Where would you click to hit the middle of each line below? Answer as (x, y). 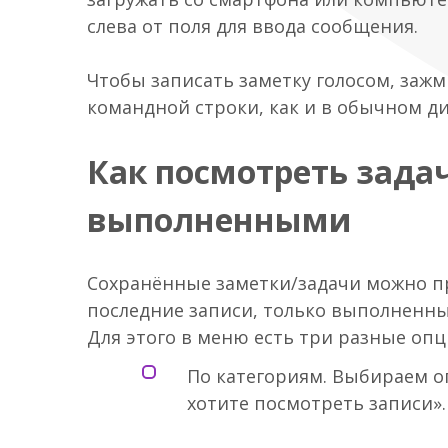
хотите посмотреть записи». (316, 403)
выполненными (219, 219)
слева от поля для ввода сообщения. (252, 26)
